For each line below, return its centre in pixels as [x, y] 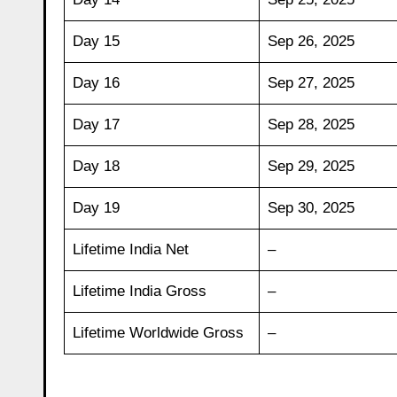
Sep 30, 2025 [311, 207]
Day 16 [96, 82]
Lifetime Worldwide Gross [158, 332]
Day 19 [96, 207]
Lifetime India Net [130, 249]
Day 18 [96, 166]
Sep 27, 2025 [311, 82]
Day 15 [96, 41]
